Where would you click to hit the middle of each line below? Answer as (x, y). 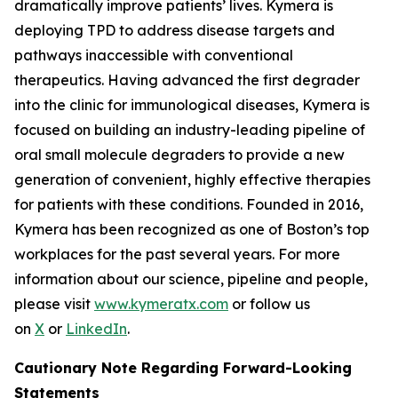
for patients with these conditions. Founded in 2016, (189, 205)
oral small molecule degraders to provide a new (179, 155)
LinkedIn (96, 329)
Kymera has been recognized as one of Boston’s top (192, 230)
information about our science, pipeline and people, (191, 279)
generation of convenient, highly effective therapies (192, 180)
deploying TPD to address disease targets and (175, 31)
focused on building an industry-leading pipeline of (190, 130)
